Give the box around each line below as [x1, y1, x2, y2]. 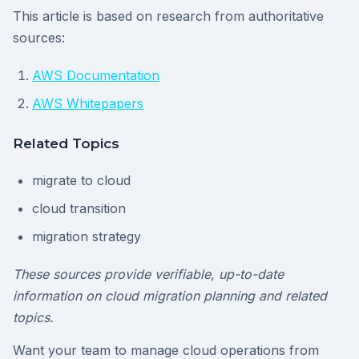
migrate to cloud [32, 172, 131, 189]
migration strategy [32, 228, 141, 245]
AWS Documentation [32, 67, 159, 84]
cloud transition [32, 200, 126, 217]
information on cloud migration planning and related [13, 288, 327, 305]
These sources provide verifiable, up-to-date [13, 266, 284, 283]
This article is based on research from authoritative [13, 8, 324, 25]
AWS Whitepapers [32, 95, 143, 112]
